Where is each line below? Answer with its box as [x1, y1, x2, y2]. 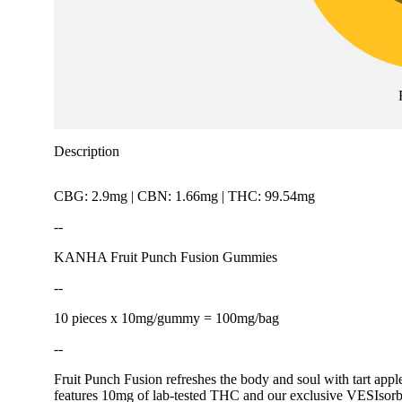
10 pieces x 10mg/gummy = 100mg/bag [54, 310, 279, 327]
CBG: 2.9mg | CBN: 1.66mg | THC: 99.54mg [54, 188, 315, 205]
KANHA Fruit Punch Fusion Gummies [54, 249, 277, 266]
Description [54, 144, 119, 160]
